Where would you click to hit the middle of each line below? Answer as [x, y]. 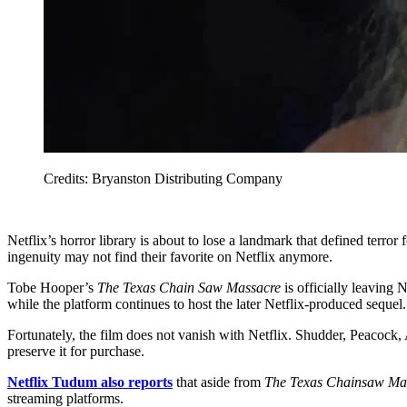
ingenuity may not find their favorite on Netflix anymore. [170, 256]
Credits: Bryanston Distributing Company [163, 178]
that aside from [218, 382]
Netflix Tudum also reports [90, 382]
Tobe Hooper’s [52, 287]
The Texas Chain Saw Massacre [189, 287]
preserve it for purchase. [76, 351]
